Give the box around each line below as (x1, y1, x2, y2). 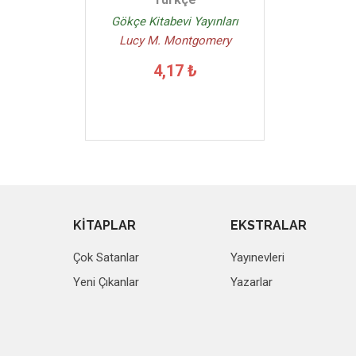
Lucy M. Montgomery (118, 33, 231, 48)
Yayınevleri (230, 250, 285, 265)
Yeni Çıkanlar (73, 274, 139, 289)
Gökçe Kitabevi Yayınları (111, 14, 238, 29)
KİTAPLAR (73, 217, 136, 233)
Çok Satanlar (73, 250, 139, 265)
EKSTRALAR (230, 217, 308, 233)
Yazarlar (230, 274, 273, 289)
